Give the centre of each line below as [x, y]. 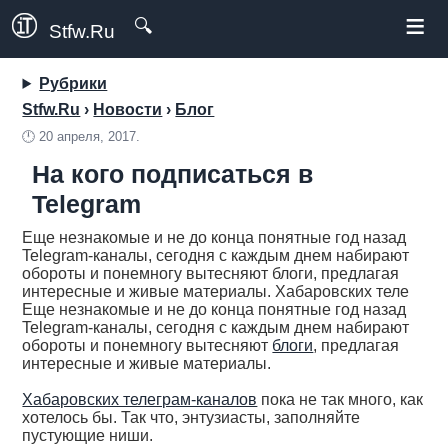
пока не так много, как [340, 399]
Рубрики [73, 83]
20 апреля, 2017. [90, 136]
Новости [128, 109]
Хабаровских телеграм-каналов [140, 399]
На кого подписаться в [173, 174]
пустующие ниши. [88, 435]
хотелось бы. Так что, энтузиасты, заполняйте [191, 417]
